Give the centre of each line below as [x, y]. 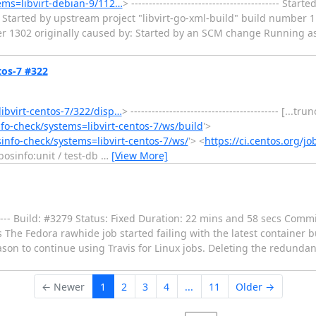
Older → [255, 286]
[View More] [139, 155]
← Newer [63, 286]
